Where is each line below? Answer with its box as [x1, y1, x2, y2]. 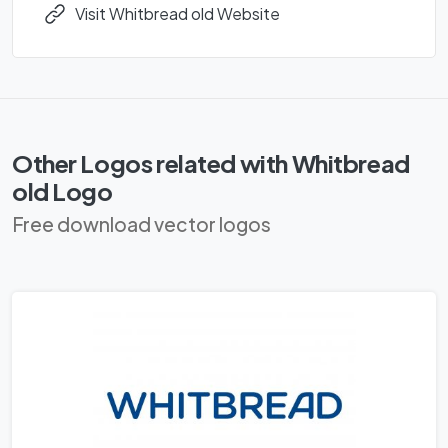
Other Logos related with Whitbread [12, 148, 410, 179]
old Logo [12, 176, 113, 207]
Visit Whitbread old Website [75, 3, 280, 25]
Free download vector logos [12, 212, 271, 237]
